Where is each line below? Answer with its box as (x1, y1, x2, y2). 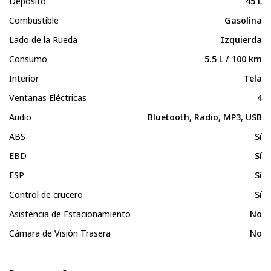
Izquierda (221, 33, 262, 45)
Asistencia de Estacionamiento (9, 207, 131, 220)
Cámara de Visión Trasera (9, 227, 111, 239)
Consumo (9, 53, 47, 65)
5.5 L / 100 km (204, 53, 262, 65)
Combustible (9, 14, 59, 26)
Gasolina (224, 14, 262, 26)
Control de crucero (9, 188, 83, 200)
